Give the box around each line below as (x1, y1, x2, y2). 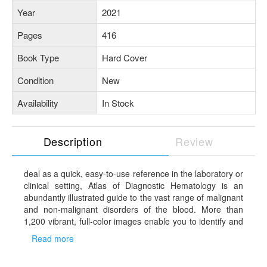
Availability (17, 96, 58, 109)
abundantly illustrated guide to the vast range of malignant (24, 191, 243, 203)
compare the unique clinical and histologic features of (24, 226, 243, 239)
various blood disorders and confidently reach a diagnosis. (24, 238, 243, 251)
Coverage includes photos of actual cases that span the (24, 250, 243, 263)
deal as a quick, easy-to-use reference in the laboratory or (24, 167, 243, 179)
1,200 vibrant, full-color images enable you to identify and (24, 215, 243, 227)
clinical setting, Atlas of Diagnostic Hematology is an (24, 179, 243, 191)
